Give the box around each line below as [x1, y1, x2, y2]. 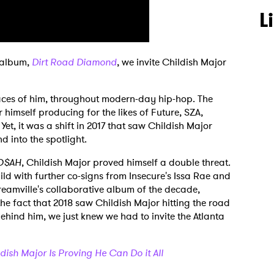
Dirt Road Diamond [32, 55, 117, 69]
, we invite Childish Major [117, 55, 226, 69]
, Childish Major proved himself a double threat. [21, 155, 231, 169]
